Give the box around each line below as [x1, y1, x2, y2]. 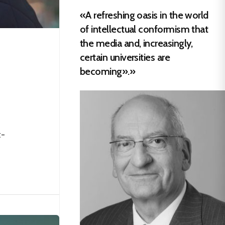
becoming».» [80, 65, 136, 77]
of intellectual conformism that [80, 23, 208, 35]
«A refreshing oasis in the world [80, 9, 208, 21]
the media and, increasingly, [80, 37, 193, 49]
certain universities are [80, 51, 170, 63]
